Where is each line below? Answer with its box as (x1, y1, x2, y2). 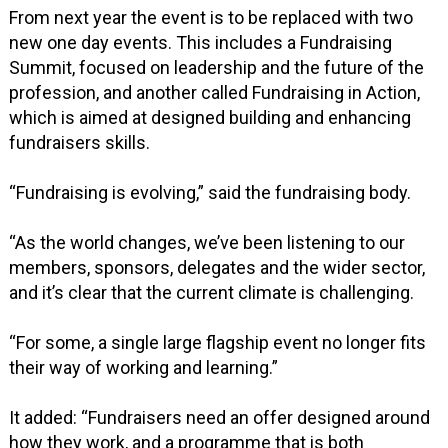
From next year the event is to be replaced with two (9, 7, 414, 29)
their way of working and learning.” (9, 357, 279, 379)
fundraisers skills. (9, 132, 151, 154)
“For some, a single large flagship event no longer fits (9, 332, 427, 354)
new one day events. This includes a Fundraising (9, 32, 393, 54)
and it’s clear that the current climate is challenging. (9, 282, 415, 304)
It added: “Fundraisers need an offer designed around (9, 407, 431, 429)
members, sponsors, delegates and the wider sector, (9, 257, 426, 279)
